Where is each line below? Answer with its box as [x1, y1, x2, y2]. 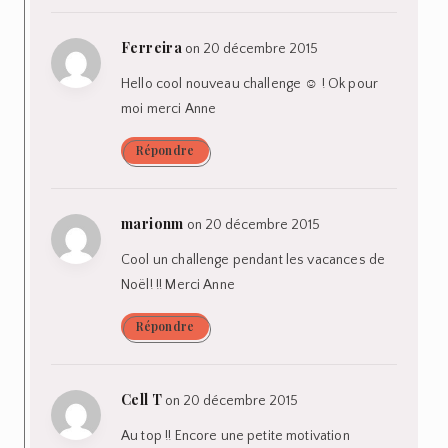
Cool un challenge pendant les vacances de [121, 251, 386, 268]
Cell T [121, 389, 163, 409]
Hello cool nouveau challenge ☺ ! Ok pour [121, 75, 378, 92]
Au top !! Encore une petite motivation [121, 427, 350, 444]
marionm [121, 213, 184, 233]
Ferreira [121, 37, 183, 57]
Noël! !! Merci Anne [121, 276, 235, 293]
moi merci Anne [121, 100, 217, 117]
